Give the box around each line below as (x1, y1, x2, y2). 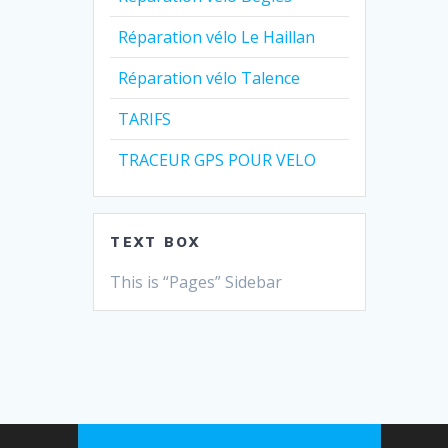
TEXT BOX (110, 233, 201, 250)
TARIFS (118, 107, 172, 130)
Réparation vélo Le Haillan (118, 25, 316, 48)
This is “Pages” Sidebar (110, 270, 283, 293)
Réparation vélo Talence (118, 66, 301, 89)
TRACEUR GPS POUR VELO (118, 148, 317, 171)
